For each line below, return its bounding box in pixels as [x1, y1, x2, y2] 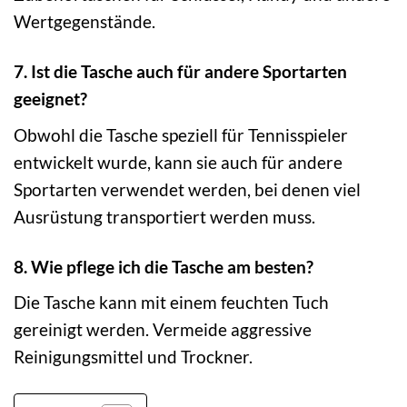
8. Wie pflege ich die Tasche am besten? [14, 255, 313, 277]
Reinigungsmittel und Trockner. [14, 346, 253, 368]
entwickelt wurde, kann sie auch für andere [14, 151, 342, 173]
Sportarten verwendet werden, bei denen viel [14, 178, 361, 200]
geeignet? [14, 88, 87, 110]
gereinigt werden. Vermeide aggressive [14, 319, 312, 341]
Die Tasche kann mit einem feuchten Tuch [14, 292, 329, 313]
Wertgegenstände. [14, 11, 155, 33]
